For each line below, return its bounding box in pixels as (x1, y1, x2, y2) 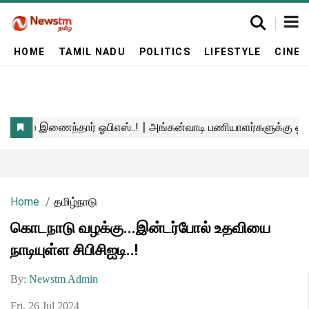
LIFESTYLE (203, 46, 261, 57)
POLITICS (139, 46, 190, 57)
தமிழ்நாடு (54, 195, 97, 208)
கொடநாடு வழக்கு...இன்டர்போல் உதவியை (10, 219, 270, 237)
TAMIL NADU (59, 46, 126, 57)
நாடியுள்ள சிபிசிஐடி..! (10, 241, 138, 259)
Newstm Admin (29, 273, 98, 285)
